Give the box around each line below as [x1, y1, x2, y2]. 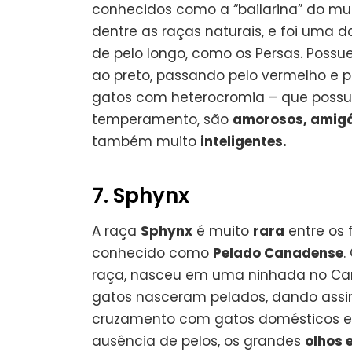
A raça [92, 221, 141, 240]
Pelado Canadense [213, 243, 343, 262]
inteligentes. [200, 131, 287, 151]
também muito [92, 131, 200, 151]
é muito [192, 221, 253, 240]
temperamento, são [92, 109, 233, 129]
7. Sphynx [92, 181, 189, 210]
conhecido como [92, 243, 213, 262]
